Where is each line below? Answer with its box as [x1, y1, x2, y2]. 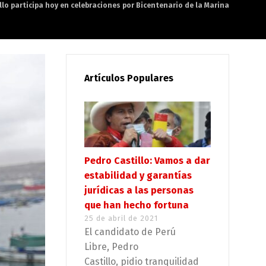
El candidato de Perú [84, 226, 176, 238]
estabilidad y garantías [84, 170, 192, 182]
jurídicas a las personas [84, 185, 194, 197]
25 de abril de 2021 [84, 214, 158, 223]
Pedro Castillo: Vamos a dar [84, 155, 210, 167]
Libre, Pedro [84, 241, 138, 253]
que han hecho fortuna [84, 199, 189, 211]
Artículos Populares [84, 72, 173, 84]
